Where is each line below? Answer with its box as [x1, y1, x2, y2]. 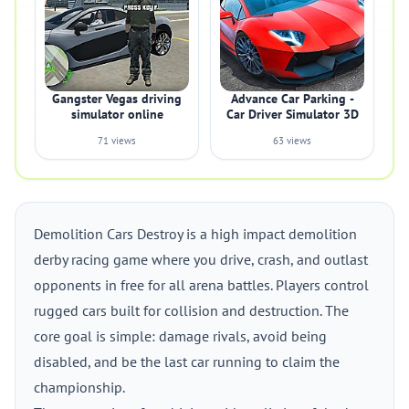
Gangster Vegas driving [52, 90, 182, 107]
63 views [273, 134, 311, 147]
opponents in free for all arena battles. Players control [34, 276, 369, 294]
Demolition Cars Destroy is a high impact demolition [34, 225, 357, 243]
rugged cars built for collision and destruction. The [34, 301, 349, 320]
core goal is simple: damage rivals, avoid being [34, 327, 327, 345]
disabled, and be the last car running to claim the [34, 352, 340, 371]
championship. [34, 378, 125, 396]
